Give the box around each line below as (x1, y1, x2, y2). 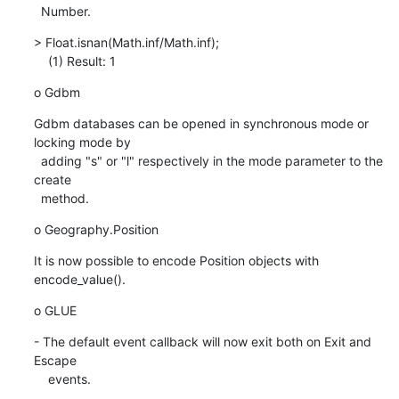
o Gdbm (33, 84, 80, 100)
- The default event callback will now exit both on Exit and (33, 333, 371, 349)
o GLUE (33, 302, 77, 318)
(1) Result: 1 (47, 53, 116, 69)
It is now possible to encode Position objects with (33, 252, 319, 268)
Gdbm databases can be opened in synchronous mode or (33, 115, 369, 131)
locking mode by (33, 134, 131, 150)
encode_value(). (33, 271, 126, 287)
